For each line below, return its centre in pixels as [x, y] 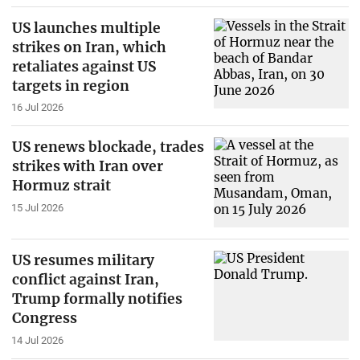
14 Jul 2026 [37, 340]
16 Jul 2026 [37, 108]
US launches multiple [86, 28]
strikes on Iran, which [89, 47]
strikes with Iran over [87, 167]
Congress [44, 318]
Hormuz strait [61, 186]
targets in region [70, 86]
